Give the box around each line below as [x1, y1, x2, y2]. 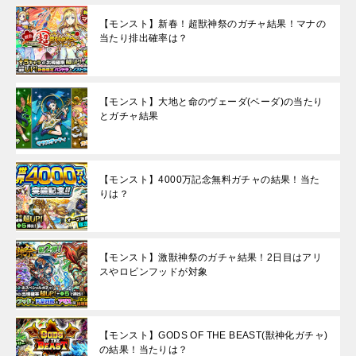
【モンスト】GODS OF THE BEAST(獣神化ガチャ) [99, 329, 328, 341]
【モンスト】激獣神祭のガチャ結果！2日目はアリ [99, 251, 323, 263]
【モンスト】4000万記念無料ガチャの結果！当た [99, 173, 320, 185]
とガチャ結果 [99, 110, 159, 122]
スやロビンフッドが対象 [99, 265, 208, 277]
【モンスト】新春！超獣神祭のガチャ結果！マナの [99, 17, 327, 29]
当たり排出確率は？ [99, 32, 188, 44]
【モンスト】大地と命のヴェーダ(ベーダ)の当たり [99, 95, 323, 107]
